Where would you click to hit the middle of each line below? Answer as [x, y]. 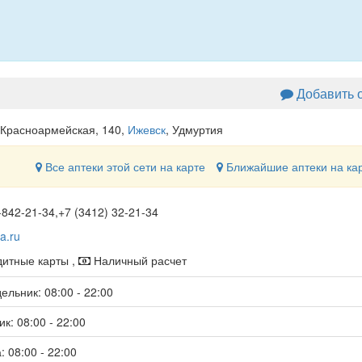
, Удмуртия [194, 129]
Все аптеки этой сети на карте [123, 166]
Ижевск [146, 129]
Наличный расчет [138, 260]
